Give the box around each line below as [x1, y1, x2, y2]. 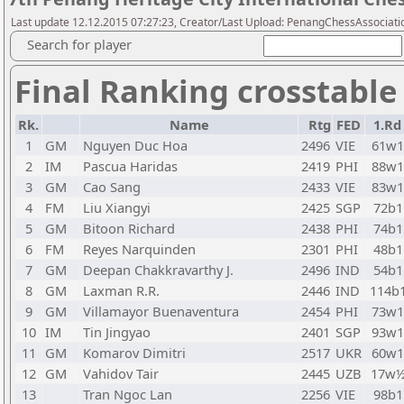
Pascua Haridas [83, 157, 178, 175]
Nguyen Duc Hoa [83, 136, 188, 154]
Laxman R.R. [83, 281, 160, 299]
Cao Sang [83, 178, 141, 196]
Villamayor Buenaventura [83, 302, 239, 320]
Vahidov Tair [83, 364, 159, 382]
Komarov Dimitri [83, 344, 186, 362]
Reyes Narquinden [83, 240, 196, 258]
